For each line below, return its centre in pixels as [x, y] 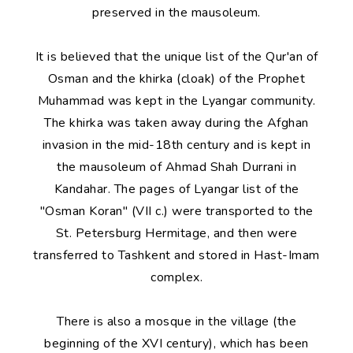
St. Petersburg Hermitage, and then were [176, 233]
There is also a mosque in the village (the [176, 321]
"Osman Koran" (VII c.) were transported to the [176, 211]
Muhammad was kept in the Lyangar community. [176, 101]
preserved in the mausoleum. [176, 13]
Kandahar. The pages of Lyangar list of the [176, 189]
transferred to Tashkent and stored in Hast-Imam [176, 255]
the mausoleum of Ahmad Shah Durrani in [176, 167]
